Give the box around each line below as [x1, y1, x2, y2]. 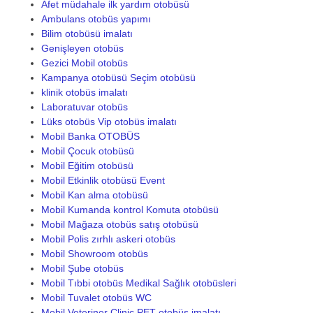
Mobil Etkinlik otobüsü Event [41, 174, 165, 186]
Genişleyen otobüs [41, 42, 124, 54]
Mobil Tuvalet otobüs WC [41, 291, 152, 303]
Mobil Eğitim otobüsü [41, 159, 133, 171]
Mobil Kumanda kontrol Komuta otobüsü [41, 203, 219, 215]
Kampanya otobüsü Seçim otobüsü [41, 71, 196, 83]
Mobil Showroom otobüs [41, 247, 148, 259]
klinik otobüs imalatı [41, 86, 128, 98]
